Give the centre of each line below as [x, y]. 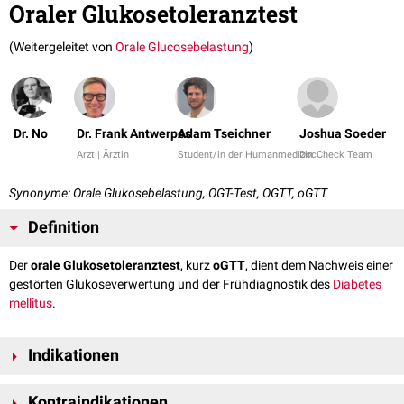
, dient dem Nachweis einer [319, 266]
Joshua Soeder [343, 134]
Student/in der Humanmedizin [245, 155]
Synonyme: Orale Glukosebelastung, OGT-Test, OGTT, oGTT [168, 193]
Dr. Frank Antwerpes [134, 134]
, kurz [197, 266]
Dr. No [31, 134]
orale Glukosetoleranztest [106, 266]
